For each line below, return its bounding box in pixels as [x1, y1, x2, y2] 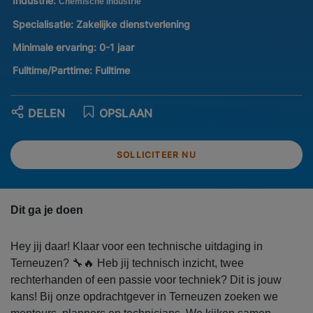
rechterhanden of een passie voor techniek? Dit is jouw [10, 274, 282, 286]
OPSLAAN [99, 106, 152, 120]
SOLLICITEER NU [117, 150, 196, 161]
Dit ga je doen [10, 204, 83, 217]
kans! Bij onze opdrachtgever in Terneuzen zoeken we [10, 291, 278, 303]
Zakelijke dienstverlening [75, 17, 190, 30]
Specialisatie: [12, 17, 76, 30]
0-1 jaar [99, 41, 134, 53]
